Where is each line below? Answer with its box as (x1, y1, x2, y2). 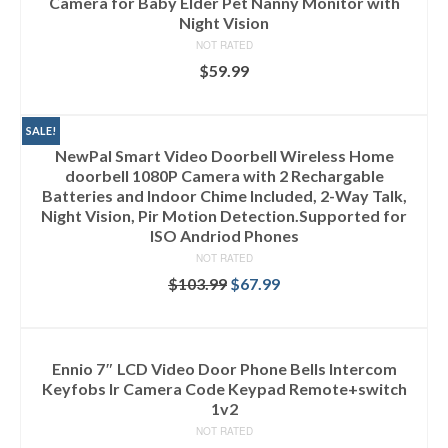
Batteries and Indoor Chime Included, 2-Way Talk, (41, 186, 407, 206)
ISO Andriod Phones (149, 226, 299, 246)
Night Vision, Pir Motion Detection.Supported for (41, 206, 407, 226)
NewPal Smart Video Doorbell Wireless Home (54, 146, 394, 166)
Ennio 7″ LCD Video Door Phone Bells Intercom (51, 359, 397, 379)
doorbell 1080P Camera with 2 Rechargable (64, 166, 384, 186)
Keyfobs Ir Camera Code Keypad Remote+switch (41, 379, 407, 399)
